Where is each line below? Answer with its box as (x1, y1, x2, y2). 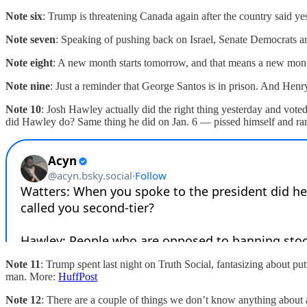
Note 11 (5, 258, 40, 270)
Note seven (5, 33, 56, 45)
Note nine (5, 79, 50, 92)
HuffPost (58, 270, 97, 282)
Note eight (5, 56, 53, 69)
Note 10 (5, 103, 41, 115)
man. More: (5, 270, 58, 282)
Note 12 (5, 293, 41, 306)
